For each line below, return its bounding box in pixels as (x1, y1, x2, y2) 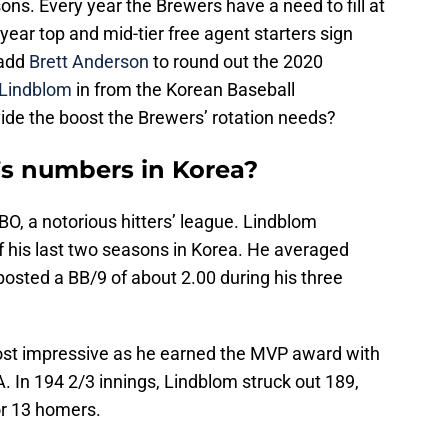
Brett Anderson (29, 51, 149, 73)
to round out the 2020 (149, 51, 323, 73)
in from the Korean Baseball (72, 79, 295, 101)
